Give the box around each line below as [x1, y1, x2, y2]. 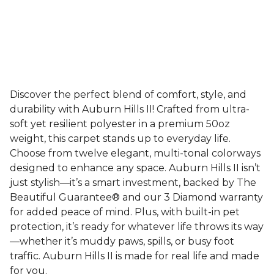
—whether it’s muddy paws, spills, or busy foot [10, 235, 234, 247]
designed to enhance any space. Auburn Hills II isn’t [10, 162, 261, 174]
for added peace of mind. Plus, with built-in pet [10, 206, 240, 218]
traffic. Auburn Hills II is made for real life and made [10, 250, 259, 262]
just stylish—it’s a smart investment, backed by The [10, 177, 256, 188]
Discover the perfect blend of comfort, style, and [10, 89, 246, 100]
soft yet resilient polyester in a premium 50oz [10, 118, 230, 130]
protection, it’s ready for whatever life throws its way [10, 221, 264, 232]
